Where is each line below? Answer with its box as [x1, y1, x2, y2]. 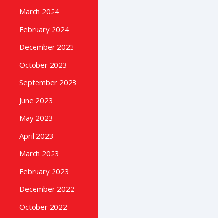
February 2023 [19, 166, 69, 176]
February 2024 [19, 24, 69, 34]
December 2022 [19, 184, 74, 194]
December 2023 [19, 42, 74, 52]
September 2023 [19, 77, 77, 88]
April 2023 [19, 130, 54, 141]
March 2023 [19, 148, 59, 159]
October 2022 [19, 201, 67, 212]
